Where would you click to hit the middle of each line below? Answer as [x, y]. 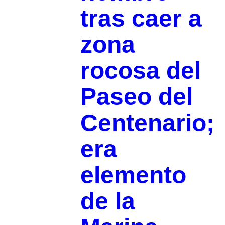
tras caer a [141, 19]
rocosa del [140, 71]
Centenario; [147, 123]
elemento [133, 175]
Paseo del [136, 97]
